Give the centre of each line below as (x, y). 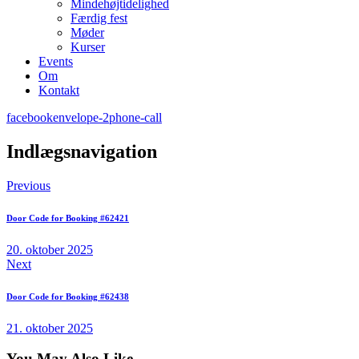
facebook (30, 117)
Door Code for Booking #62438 (68, 296)
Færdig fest (99, 18)
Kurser (88, 47)
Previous (28, 185)
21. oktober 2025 (50, 328)
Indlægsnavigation (82, 151)
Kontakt (59, 90)
